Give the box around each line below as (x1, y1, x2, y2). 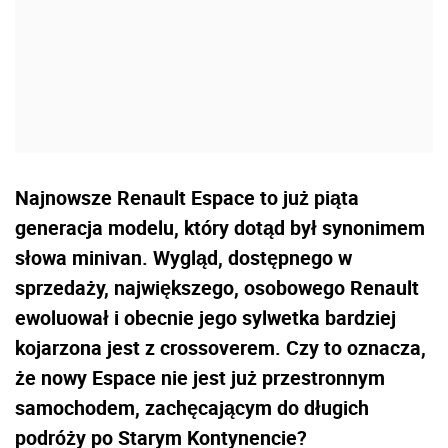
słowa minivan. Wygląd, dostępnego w (15, 244, 352, 272)
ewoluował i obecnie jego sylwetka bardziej (15, 304, 396, 332)
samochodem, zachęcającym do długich (15, 394, 369, 422)
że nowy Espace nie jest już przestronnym (15, 364, 385, 392)
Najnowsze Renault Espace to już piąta (15, 184, 359, 212)
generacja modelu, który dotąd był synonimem (15, 214, 425, 242)
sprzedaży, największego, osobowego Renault (15, 274, 419, 302)
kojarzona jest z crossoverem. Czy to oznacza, (15, 334, 426, 362)
